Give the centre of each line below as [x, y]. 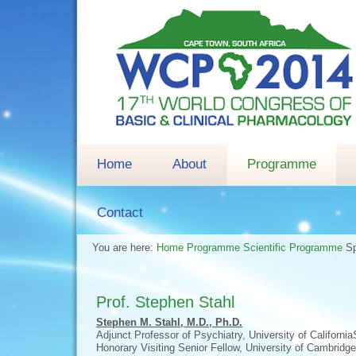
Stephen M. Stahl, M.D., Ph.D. [169, 322]
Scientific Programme [294, 248]
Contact [120, 213]
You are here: [124, 248]
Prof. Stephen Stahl [165, 302]
